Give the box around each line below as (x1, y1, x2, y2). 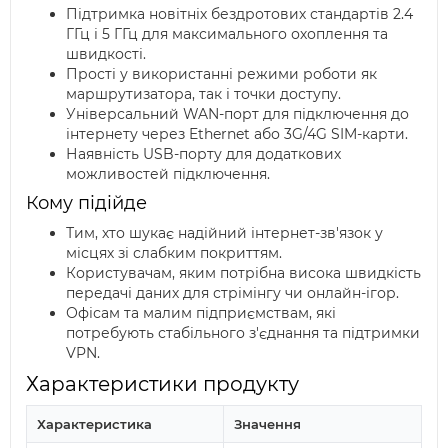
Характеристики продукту (26, 372, 299, 396)
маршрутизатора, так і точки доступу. (66, 85, 341, 103)
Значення (234, 416, 301, 432)
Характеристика (37, 416, 152, 432)
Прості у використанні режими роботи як (66, 65, 377, 83)
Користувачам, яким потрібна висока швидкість (66, 264, 421, 282)
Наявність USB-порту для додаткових (66, 145, 341, 163)
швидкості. (66, 45, 146, 63)
